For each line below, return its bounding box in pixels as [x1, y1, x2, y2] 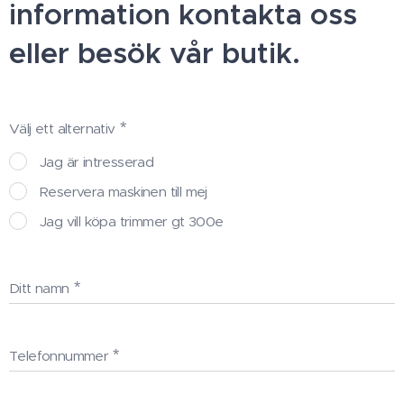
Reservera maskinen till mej [40, 183, 207, 200]
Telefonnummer [9, 347, 109, 364]
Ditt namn [9, 280, 69, 297]
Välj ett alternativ [9, 120, 115, 137]
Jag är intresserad [40, 153, 154, 170]
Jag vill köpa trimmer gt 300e [40, 213, 224, 230]
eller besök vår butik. [9, 35, 300, 71]
